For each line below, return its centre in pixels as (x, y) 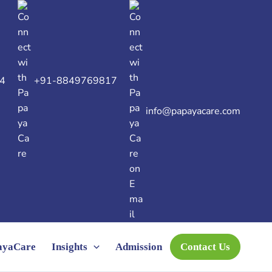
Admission (139, 247)
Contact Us (205, 247)
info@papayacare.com (193, 111)
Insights (69, 247)
